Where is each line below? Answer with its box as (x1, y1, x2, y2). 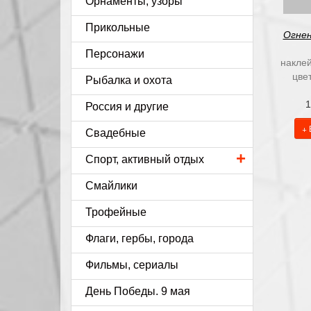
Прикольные (85, 22, 150, 33)
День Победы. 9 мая (85, 285, 190, 297)
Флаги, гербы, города (85, 233, 194, 244)
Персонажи (85, 48, 144, 60)
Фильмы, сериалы (85, 259, 178, 271)
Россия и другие (85, 101, 169, 112)
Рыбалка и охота (85, 74, 172, 86)
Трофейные (85, 206, 146, 218)
